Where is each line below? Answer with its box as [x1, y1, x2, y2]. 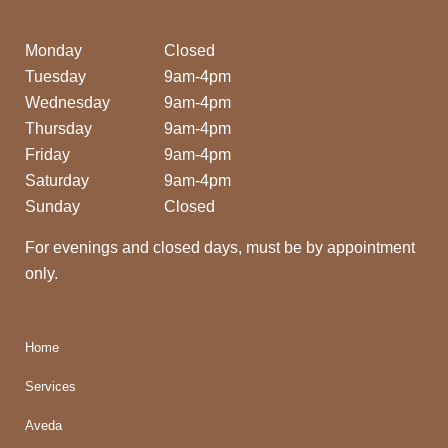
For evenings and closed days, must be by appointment [25, 239, 415, 256]
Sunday [25, 198, 80, 215]
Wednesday [25, 94, 110, 111]
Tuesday [25, 68, 86, 85]
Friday [25, 146, 70, 163]
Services [25, 379, 76, 394]
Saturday [25, 172, 89, 189]
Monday [25, 42, 82, 59]
